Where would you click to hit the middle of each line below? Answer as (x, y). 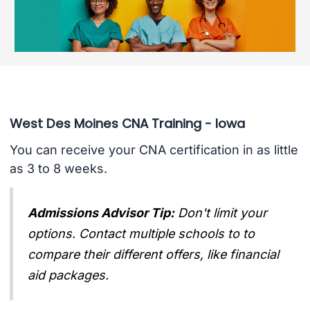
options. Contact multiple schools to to (142, 233)
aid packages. (69, 275)
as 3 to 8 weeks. (58, 169)
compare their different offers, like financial (154, 254)
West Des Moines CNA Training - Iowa (127, 123)
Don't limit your (223, 212)
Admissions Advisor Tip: (101, 212)
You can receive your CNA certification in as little (154, 150)
